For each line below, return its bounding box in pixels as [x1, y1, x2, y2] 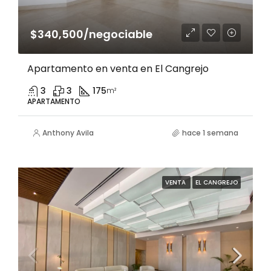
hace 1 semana [182, 128, 238, 138]
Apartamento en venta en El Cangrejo [27, 62, 209, 76]
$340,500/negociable [30, 27, 152, 42]
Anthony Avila [42, 128, 94, 138]
